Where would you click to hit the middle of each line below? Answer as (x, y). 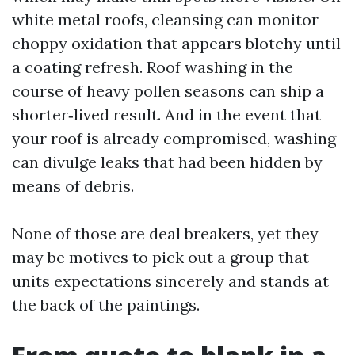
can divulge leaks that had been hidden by (167, 162)
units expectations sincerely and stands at (170, 281)
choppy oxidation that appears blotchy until (176, 43)
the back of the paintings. (106, 305)
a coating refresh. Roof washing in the (153, 67)
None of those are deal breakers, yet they (165, 233)
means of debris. (73, 186)
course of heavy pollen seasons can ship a (168, 91)
